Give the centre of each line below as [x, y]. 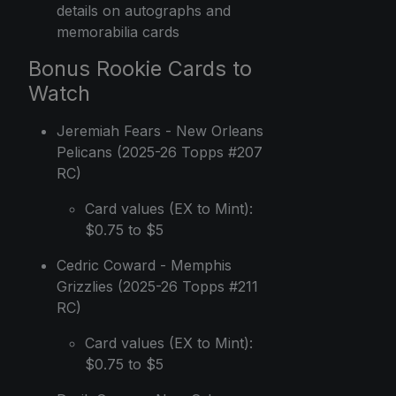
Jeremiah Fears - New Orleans [160, 130]
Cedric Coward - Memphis [144, 265]
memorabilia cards [118, 31]
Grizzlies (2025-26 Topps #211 [157, 286]
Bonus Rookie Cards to [140, 68]
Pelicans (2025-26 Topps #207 [160, 152]
